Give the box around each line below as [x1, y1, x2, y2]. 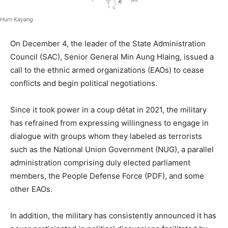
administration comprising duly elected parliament [10, 158, 190, 168]
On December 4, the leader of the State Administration [10, 39, 206, 49]
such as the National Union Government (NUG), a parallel [10, 145, 214, 155]
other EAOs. [10, 184, 52, 194]
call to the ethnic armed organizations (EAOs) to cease [10, 65, 204, 75]
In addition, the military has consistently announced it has [10, 211, 216, 221]
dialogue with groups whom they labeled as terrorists [10, 131, 202, 141]
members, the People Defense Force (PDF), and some [10, 171, 204, 181]
